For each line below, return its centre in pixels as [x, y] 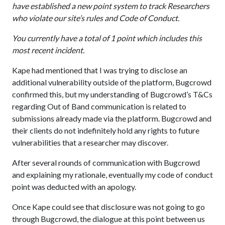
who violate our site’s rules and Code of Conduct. [96, 18]
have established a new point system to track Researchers [111, 6]
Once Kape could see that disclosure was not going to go [108, 207]
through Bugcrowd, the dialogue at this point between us [108, 219]
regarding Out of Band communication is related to [99, 106]
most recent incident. [48, 50]
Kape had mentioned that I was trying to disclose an [100, 70]
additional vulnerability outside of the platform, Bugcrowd [112, 82]
